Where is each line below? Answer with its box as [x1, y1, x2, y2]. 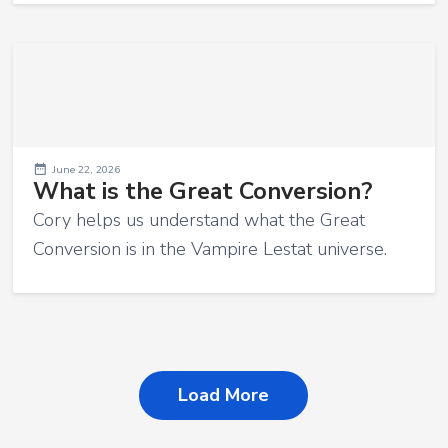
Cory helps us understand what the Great [32, 208, 365, 233]
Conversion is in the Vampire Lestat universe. [32, 237, 387, 262]
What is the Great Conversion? [32, 175, 372, 208]
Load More [178, 383, 270, 408]
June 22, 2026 [51, 162, 120, 178]
